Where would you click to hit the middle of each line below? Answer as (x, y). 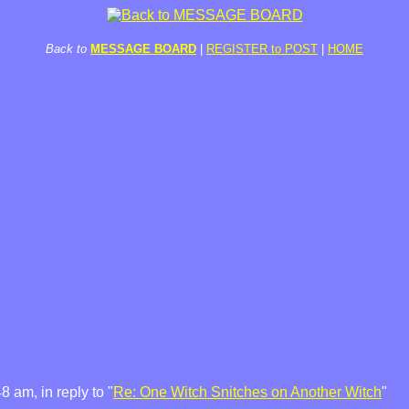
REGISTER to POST (262, 49)
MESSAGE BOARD (143, 49)
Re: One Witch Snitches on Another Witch (247, 392)
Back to (66, 49)
